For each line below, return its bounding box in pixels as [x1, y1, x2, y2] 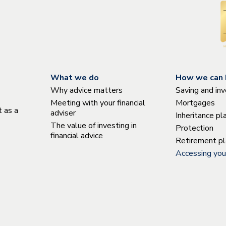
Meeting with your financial [50, 97, 146, 109]
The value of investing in [50, 120, 137, 132]
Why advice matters [50, 85, 123, 96]
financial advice [50, 130, 103, 142]
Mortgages [175, 97, 215, 109]
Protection [175, 123, 213, 134]
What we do [50, 72, 99, 84]
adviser [50, 107, 76, 119]
